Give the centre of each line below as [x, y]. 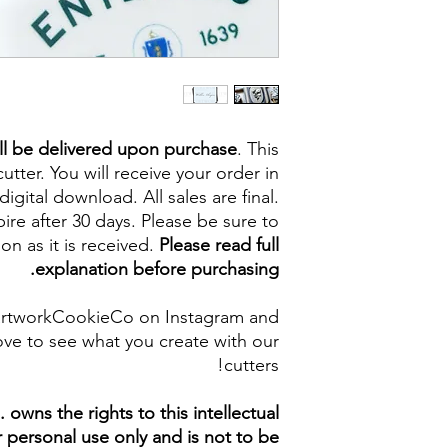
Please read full [219, 245]
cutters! [251, 365]
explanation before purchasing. [157, 269]
